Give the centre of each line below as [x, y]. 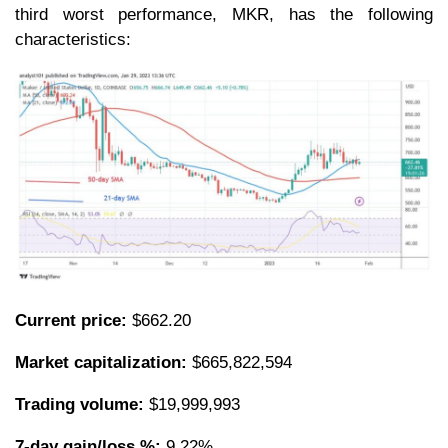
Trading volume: [79, 405]
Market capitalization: [101, 363]
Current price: [71, 321]
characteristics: [75, 39]
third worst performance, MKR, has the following [224, 14]
